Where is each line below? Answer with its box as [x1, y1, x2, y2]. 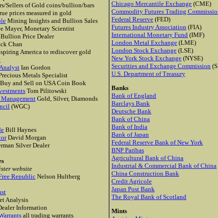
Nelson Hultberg [36, 173, 80, 180]
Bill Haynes [4, 126, 36, 133]
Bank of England [111, 92, 156, 99]
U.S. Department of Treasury [111, 70, 185, 77]
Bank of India [111, 123, 147, 130]
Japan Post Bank [111, 185, 155, 193]
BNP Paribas [111, 146, 144, 154]
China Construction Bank [111, 170, 179, 177]
